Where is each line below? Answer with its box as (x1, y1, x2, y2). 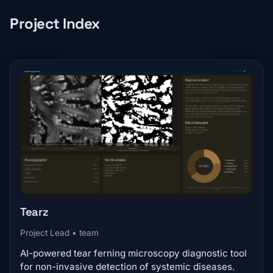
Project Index (10, 14, 100, 34)
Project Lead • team (20, 227, 99, 238)
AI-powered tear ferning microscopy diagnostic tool (20, 247, 247, 259)
